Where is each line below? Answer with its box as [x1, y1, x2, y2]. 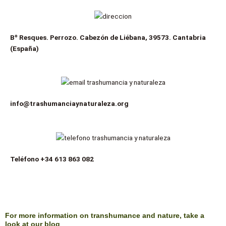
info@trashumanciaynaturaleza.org [10, 99, 129, 108]
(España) [10, 44, 39, 52]
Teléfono [10, 154, 40, 163]
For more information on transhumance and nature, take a [5, 212, 204, 220]
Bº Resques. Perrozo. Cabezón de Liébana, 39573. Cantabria [10, 33, 206, 41]
